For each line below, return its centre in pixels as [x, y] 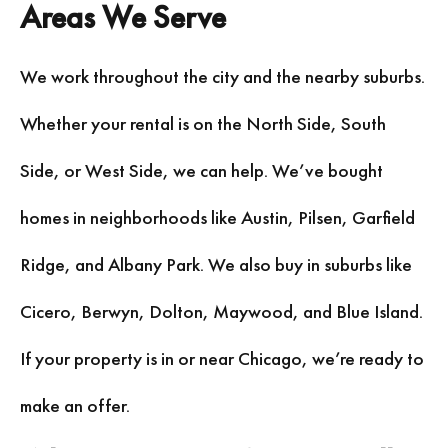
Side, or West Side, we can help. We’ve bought [201, 171]
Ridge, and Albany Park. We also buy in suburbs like [216, 265]
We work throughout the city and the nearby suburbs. [222, 77]
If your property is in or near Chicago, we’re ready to [222, 359]
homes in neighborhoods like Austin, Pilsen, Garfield [217, 218]
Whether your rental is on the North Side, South [203, 124]
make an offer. [75, 406]
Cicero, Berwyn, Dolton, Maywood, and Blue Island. [221, 312]
